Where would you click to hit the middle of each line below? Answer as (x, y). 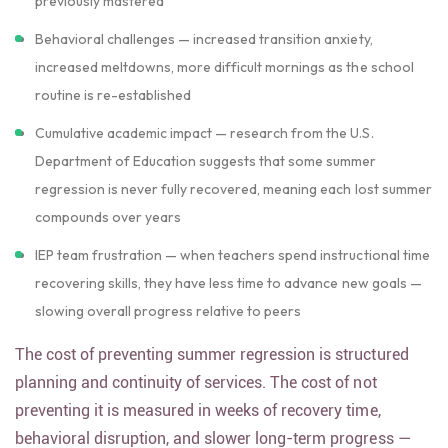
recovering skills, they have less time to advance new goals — (228, 294)
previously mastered (100, 12)
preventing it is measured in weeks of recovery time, (198, 421)
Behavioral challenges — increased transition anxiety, (204, 50)
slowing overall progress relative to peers (168, 322)
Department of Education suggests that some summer (206, 172)
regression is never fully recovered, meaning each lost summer (233, 200)
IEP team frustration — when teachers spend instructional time (232, 266)
